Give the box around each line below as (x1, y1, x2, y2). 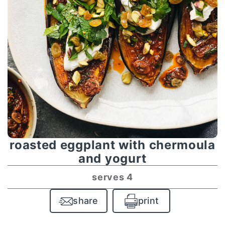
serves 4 (92, 171, 133, 182)
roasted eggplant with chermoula (10, 137, 215, 152)
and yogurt (78, 151, 147, 166)
